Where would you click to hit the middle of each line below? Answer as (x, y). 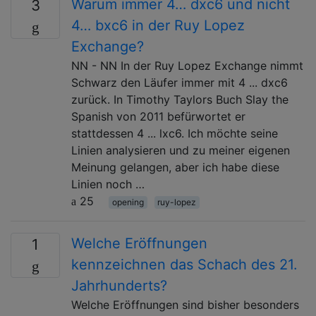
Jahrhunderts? (119, 285)
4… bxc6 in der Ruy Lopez (158, 25)
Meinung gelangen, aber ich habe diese (175, 167)
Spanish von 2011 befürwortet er (158, 116)
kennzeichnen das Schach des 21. (184, 264)
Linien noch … (108, 184)
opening (128, 202)
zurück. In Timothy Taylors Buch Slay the (180, 99)
